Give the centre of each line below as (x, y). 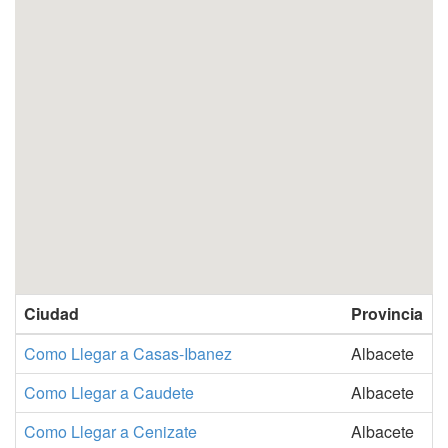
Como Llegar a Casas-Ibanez (128, 353)
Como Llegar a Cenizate (110, 431)
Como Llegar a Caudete (109, 392)
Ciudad (51, 313)
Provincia (387, 313)
